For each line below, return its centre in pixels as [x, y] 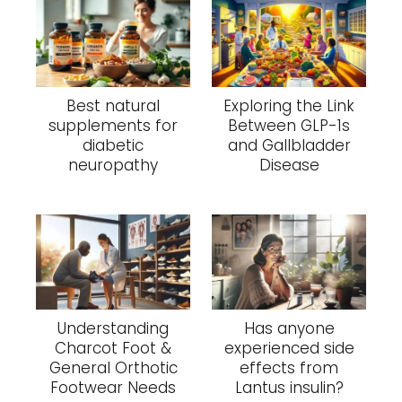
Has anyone [289, 329]
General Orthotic [113, 368]
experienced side [289, 349]
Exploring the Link [289, 106]
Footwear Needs [113, 388]
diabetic [113, 146]
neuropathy [113, 166]
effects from [289, 368]
